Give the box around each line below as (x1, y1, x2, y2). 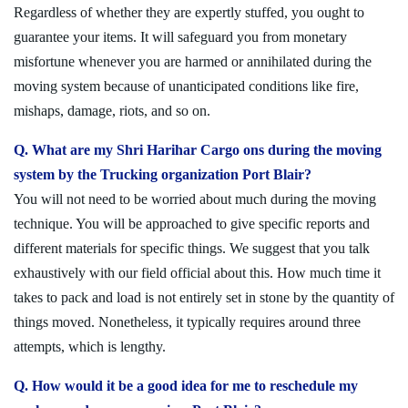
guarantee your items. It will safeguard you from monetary (14, 29, 347, 46)
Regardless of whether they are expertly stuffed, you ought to (14, 5, 364, 21)
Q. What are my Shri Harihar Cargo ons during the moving (14, 142, 382, 158)
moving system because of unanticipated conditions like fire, (14, 78, 359, 95)
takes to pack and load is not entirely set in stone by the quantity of (14, 290, 394, 306)
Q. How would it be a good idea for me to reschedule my (14, 378, 358, 394)
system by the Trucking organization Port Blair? (14, 167, 311, 183)
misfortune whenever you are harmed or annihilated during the (14, 54, 372, 70)
